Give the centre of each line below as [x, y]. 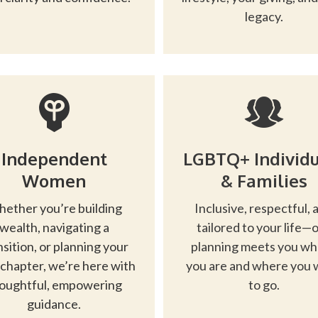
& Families [264, 181]
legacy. [264, 16]
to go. [264, 285]
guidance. [54, 304]
